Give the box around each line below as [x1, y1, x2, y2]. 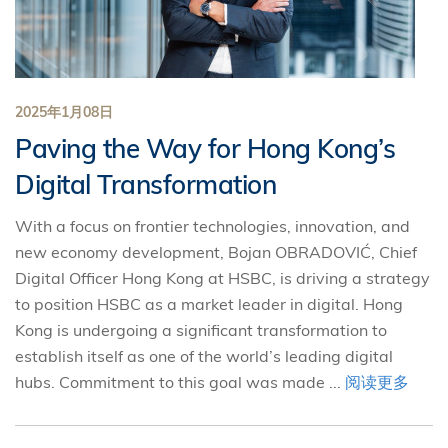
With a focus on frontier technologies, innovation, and [15, 216, 410, 236]
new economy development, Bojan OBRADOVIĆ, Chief [15, 242, 417, 262]
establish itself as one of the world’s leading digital [15, 346, 393, 366]
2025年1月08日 [15, 103, 113, 121]
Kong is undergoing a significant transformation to [15, 320, 387, 340]
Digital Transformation [15, 168, 276, 201]
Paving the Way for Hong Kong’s [15, 132, 395, 165]
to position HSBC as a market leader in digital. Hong [15, 294, 403, 314]
